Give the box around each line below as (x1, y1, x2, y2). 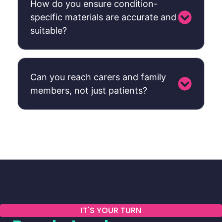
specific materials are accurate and (30, 12, 176, 22)
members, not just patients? (30, 85, 147, 96)
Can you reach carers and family (30, 72, 166, 82)
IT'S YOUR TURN (81, 205, 141, 216)
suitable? (30, 25, 67, 36)
